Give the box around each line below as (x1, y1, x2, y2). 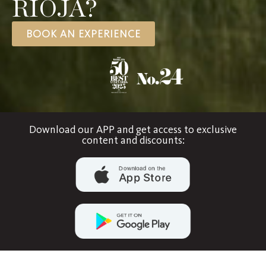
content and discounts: (81, 133, 185, 147)
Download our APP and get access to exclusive (29, 122, 237, 136)
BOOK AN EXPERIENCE (26, 27, 141, 40)
